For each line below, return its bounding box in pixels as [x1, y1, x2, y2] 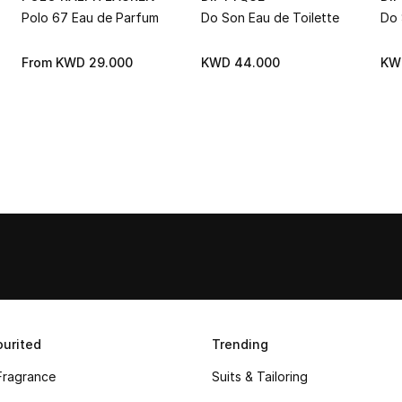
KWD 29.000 [56, 54, 133, 70]
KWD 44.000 [201, 54, 280, 70]
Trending [212, 336, 268, 352]
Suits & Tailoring [212, 369, 308, 384]
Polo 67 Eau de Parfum [22, 9, 159, 25]
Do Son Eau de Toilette [201, 9, 339, 25]
